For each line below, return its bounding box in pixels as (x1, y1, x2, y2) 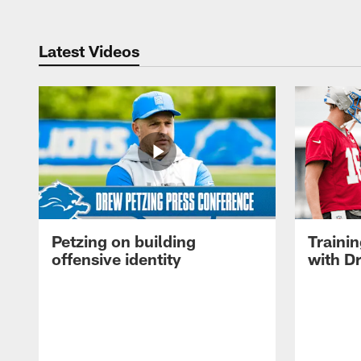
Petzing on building (52, 231, 196, 251)
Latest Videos (39, 40, 139, 60)
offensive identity (52, 249, 181, 269)
